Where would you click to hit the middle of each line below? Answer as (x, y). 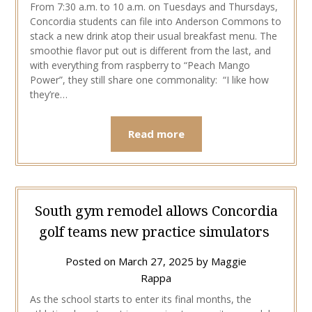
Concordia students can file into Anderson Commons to (155, 21)
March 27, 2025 (156, 262)
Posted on (92, 262)
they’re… (48, 94)
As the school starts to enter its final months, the (140, 299)
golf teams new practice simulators (156, 232)
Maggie (229, 262)
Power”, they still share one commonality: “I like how (149, 79)
